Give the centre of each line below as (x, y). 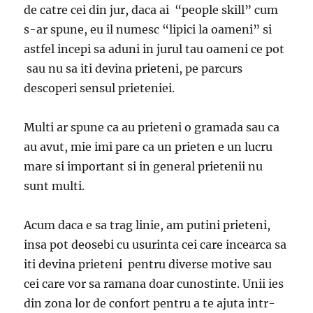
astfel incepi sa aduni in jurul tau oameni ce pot (154, 49)
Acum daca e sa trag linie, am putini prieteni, (147, 225)
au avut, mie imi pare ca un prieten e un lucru (148, 146)
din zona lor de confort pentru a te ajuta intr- (150, 303)
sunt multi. (54, 185)
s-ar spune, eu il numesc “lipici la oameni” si (148, 29)
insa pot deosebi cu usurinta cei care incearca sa (155, 244)
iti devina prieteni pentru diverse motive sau (148, 264)
